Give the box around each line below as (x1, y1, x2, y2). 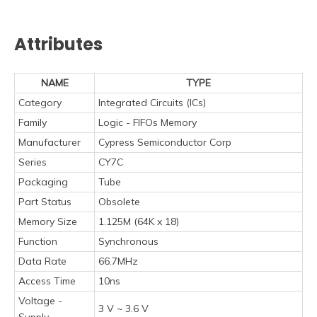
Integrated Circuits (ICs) (98, 96, 206, 109)
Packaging (18, 175, 68, 188)
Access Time (18, 274, 76, 287)
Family (18, 115, 47, 129)
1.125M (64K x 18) (98, 214, 179, 228)
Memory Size (18, 214, 77, 228)
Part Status (18, 195, 71, 208)
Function (18, 234, 57, 248)
